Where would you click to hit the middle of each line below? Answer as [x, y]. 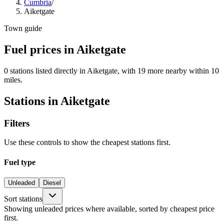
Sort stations [23, 198]
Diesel [52, 182]
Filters [17, 123]
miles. [13, 79]
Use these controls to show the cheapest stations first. [87, 142]
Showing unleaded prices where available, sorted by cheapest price [109, 208]
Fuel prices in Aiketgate [65, 49]
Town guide [23, 28]
